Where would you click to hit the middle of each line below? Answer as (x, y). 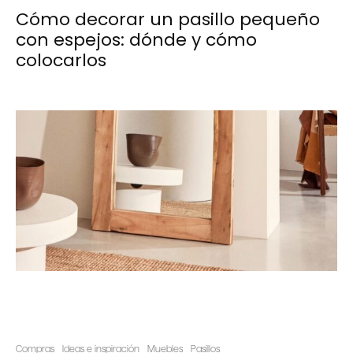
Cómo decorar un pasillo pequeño (168, 19)
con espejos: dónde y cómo (136, 39)
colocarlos (61, 60)
